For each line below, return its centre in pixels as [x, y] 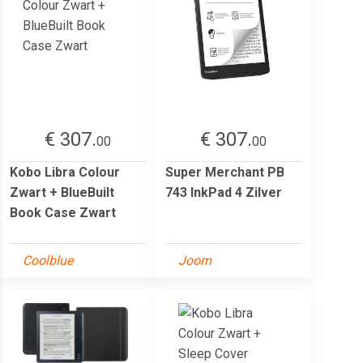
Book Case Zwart [63, 212]
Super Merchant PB [225, 172]
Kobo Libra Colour [65, 172]
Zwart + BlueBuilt [62, 192]
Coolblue [48, 260]
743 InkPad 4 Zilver [224, 192]
